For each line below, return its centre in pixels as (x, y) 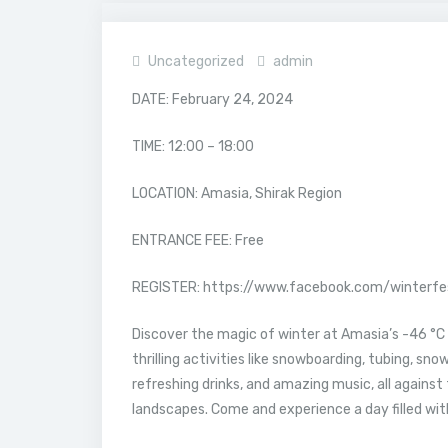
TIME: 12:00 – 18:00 (193, 146)
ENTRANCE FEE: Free (198, 240)
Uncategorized (196, 61)
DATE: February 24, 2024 (212, 99)
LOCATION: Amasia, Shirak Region (237, 193)
